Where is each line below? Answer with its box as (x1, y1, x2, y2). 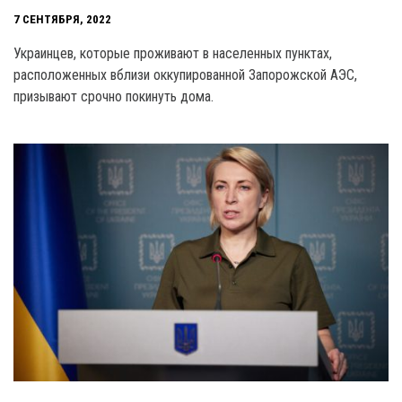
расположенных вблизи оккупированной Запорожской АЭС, (13, 66, 357, 83)
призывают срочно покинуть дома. (13, 87, 214, 105)
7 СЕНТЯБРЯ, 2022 (13, 12, 111, 26)
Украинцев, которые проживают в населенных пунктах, (13, 44, 332, 62)
